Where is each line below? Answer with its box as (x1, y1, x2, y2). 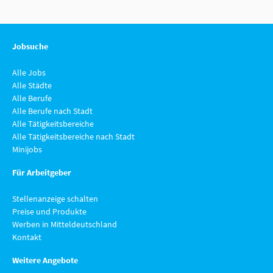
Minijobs (12, 144, 42, 155)
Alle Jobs (12, 67, 46, 78)
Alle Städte (12, 80, 52, 91)
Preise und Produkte (12, 206, 87, 217)
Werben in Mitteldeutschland (12, 219, 117, 230)
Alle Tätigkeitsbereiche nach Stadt (12, 131, 135, 142)
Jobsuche (12, 41, 48, 52)
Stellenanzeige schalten (12, 193, 98, 204)
